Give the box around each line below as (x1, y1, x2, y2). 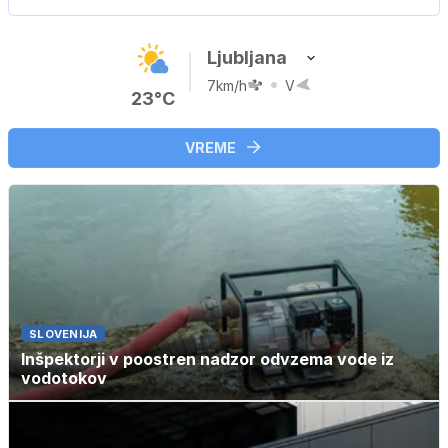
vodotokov (21, 368, 107, 389)
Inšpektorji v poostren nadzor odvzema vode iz (21, 349, 394, 370)
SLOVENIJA (29, 327, 98, 342)
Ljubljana (207, 46, 287, 68)
